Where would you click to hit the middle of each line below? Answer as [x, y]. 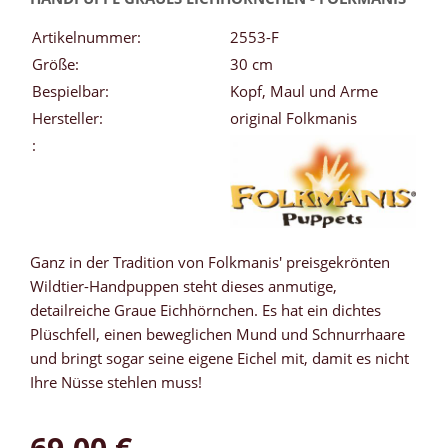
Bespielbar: [70, 91]
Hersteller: [67, 118]
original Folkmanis [293, 118]
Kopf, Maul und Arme [304, 91]
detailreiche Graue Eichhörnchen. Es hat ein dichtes [205, 310]
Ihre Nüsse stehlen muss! [116, 382]
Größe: [55, 64]
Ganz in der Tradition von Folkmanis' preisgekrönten [210, 262]
